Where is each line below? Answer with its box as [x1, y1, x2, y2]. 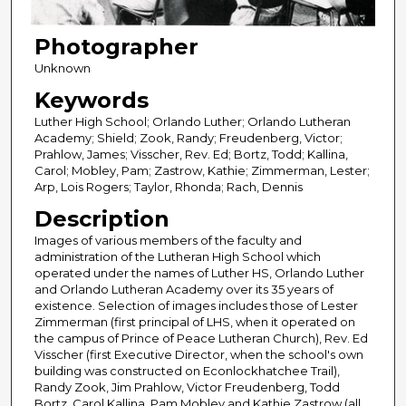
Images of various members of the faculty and [34, 233, 302, 248]
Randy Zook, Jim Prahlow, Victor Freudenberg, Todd [34, 380, 340, 395]
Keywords [34, 87, 149, 114]
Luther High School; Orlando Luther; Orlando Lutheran [34, 114, 351, 130]
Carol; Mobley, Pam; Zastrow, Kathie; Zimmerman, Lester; [34, 163, 370, 179]
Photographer [34, 34, 198, 61]
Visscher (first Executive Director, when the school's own [34, 347, 363, 362]
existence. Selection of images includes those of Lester [34, 298, 358, 314]
